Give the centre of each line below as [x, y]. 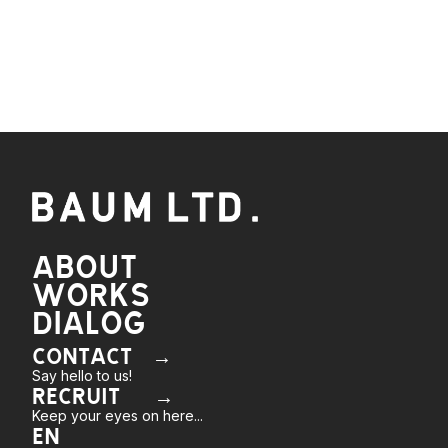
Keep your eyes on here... [117, 415]
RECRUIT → [103, 395]
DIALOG [89, 321]
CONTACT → [102, 355]
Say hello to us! [82, 375]
